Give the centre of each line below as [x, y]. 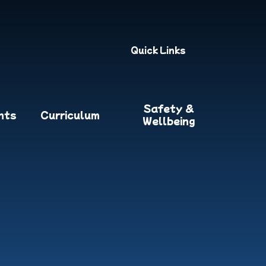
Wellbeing [169, 121]
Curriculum [70, 114]
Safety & [169, 108]
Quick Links [158, 50]
